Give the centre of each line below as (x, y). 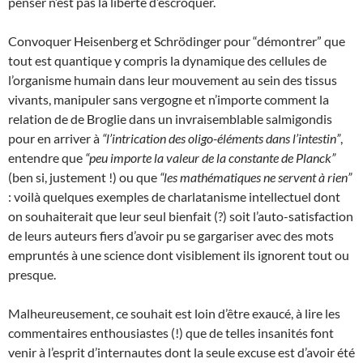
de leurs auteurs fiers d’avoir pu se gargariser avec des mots (171, 235)
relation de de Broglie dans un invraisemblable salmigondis (170, 119)
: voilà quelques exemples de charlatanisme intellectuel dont (174, 196)
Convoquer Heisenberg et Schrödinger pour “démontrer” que (177, 41)
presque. (32, 274)
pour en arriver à (55, 138)
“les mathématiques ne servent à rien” (256, 177)
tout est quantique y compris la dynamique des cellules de (167, 60)
